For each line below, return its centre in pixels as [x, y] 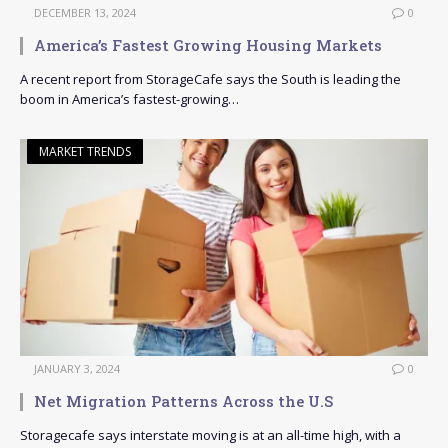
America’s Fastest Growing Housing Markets [208, 45]
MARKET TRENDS [85, 152]
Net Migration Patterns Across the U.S [183, 401]
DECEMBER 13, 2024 [85, 13]
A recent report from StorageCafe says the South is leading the [210, 79]
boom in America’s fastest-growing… [129, 99]
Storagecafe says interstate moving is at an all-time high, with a [210, 435]
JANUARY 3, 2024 [77, 369]
